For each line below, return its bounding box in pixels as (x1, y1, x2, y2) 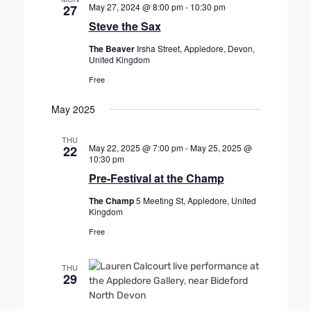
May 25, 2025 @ (190, 142, 252, 153)
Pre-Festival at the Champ (88, 170, 224, 186)
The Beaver (88, 42, 137, 55)
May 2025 (51, 102, 95, 116)
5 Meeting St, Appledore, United (135, 194, 256, 206)
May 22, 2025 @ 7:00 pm (88, 142, 183, 153)
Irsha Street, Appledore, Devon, (136, 42, 255, 54)
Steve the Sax (88, 18, 161, 34)
